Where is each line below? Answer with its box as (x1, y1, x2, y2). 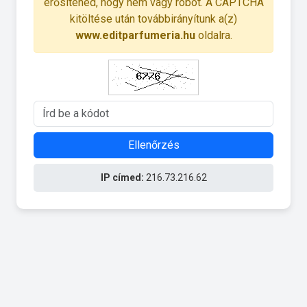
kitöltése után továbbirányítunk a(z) (70, 12, 237, 25)
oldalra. (195, 28, 232, 42)
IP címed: (100, 171, 144, 183)
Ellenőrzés (127, 138, 180, 151)
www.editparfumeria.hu (75, 28, 195, 42)
